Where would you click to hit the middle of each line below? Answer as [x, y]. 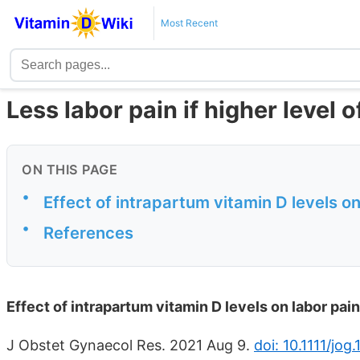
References [88, 233]
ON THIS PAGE [70, 170]
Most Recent [189, 23]
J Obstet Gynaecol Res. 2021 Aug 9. [130, 345]
